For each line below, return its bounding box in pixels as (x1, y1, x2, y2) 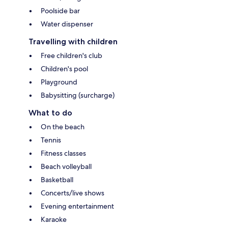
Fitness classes (41, 148, 86, 158)
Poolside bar (41, 6, 80, 15)
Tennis (41, 135, 61, 145)
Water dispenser (41, 19, 93, 28)
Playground (41, 77, 77, 87)
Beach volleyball (41, 161, 92, 171)
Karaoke (41, 214, 67, 224)
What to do (28, 107, 72, 118)
